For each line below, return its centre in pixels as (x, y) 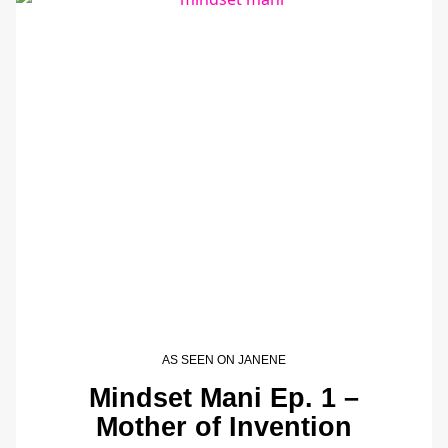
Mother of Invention (224, 427)
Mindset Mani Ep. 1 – (224, 398)
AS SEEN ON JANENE (224, 359)
